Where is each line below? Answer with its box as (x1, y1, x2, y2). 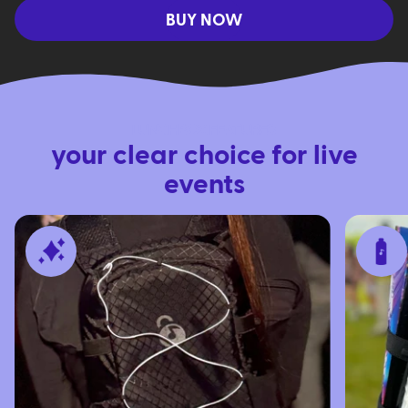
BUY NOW (166, 8, 242, 28)
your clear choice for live (50, 136, 358, 169)
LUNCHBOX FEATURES (132, 120, 276, 138)
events (163, 165, 245, 199)
